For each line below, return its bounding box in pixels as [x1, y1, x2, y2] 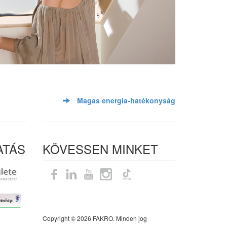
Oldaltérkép [42, 198, 74, 207]
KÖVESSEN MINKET [42, 140, 158, 158]
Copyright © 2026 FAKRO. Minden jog [42, 214, 147, 222]
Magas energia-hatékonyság [77, 95, 175, 105]
